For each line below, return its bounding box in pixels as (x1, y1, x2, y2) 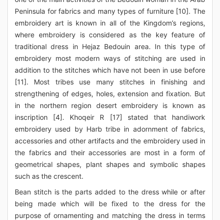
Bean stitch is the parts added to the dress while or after (15, 188, 205, 196)
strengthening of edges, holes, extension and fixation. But (15, 89, 205, 98)
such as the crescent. (15, 172, 83, 180)
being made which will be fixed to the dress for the (15, 199, 205, 208)
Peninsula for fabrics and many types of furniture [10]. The (15, 7, 205, 15)
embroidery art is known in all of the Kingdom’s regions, (15, 19, 205, 27)
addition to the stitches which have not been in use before (15, 66, 205, 74)
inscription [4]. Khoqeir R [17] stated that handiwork (15, 113, 205, 121)
